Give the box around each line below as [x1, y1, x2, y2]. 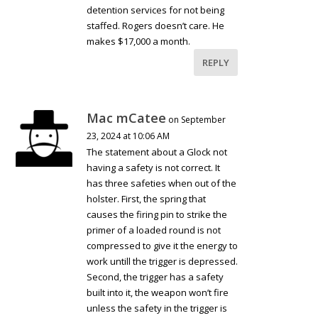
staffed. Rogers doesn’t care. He [87, 18, 225, 32]
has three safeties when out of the [87, 176, 237, 190]
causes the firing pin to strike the [87, 207, 228, 221]
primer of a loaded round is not [87, 223, 221, 236]
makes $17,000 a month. [87, 34, 191, 48]
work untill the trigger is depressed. [87, 254, 238, 268]
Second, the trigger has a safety [87, 270, 224, 283]
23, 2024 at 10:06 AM [87, 129, 170, 142]
